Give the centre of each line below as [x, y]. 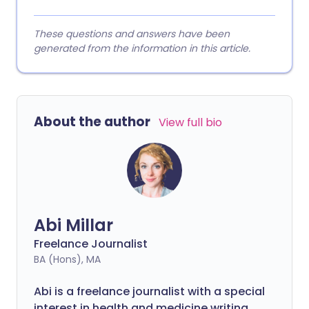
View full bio [190, 123]
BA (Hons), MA [67, 260]
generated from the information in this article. [142, 49]
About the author [92, 122]
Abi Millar [73, 226]
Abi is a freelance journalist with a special [149, 292]
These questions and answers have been [132, 34]
